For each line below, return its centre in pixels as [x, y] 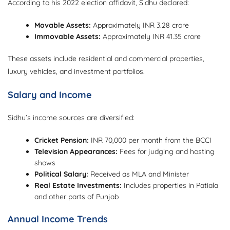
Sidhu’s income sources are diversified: [71, 118]
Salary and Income [50, 95]
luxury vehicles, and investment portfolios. [76, 72]
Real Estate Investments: [78, 186]
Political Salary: [62, 174]
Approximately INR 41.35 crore [151, 37]
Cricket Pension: [62, 140]
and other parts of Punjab [77, 197]
